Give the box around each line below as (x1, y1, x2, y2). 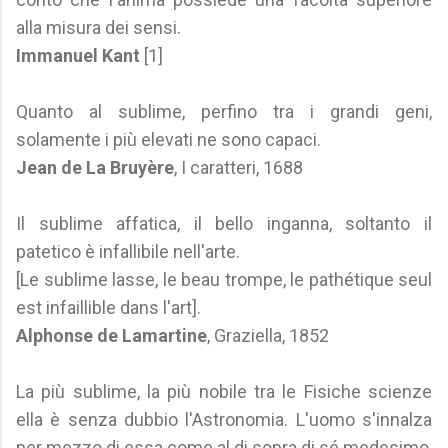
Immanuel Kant (16, 45, 140, 66)
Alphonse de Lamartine (16, 325, 207, 346)
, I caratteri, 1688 (174, 157, 303, 178)
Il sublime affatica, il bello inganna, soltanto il (16, 213, 432, 234)
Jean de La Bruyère (16, 157, 174, 178)
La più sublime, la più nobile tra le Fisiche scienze (16, 381, 432, 402)
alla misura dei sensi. (16, 17, 181, 38)
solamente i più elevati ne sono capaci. (16, 129, 321, 150)
